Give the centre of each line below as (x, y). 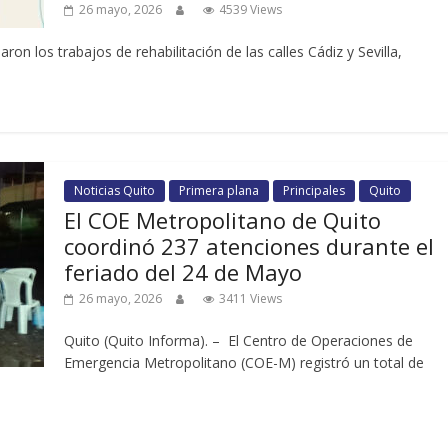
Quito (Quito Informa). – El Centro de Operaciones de (238, 340)
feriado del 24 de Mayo (183, 271)
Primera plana (219, 190)
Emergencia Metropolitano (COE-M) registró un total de (244, 362)
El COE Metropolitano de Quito (222, 219)
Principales (314, 190)
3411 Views (250, 298)
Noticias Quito (114, 190)
